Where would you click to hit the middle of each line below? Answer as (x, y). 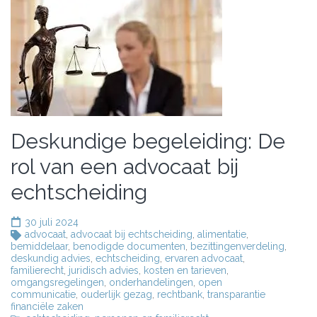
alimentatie (222, 234)
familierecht (37, 270)
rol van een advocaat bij (125, 167)
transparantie (236, 294)
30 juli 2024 (52, 222)
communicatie (43, 294)
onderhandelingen (151, 282)
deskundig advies (51, 258)
